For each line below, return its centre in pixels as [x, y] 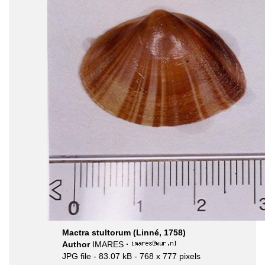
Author [77, 244]
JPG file [77, 256]
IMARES [108, 244]
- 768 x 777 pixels [167, 256]
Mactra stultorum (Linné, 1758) [124, 232]
